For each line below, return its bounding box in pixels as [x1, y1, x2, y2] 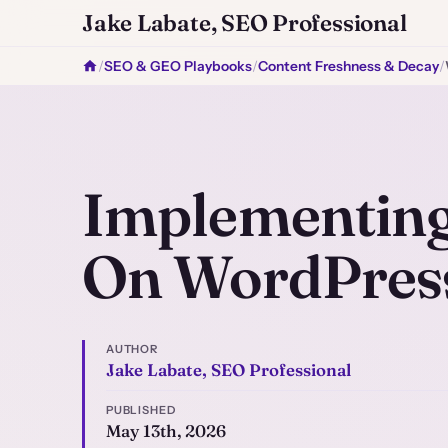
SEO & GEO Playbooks [104, 58, 252, 74]
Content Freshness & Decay [258, 58, 439, 74]
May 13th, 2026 [105, 421, 226, 442]
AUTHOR [105, 342, 159, 357]
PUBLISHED [105, 403, 176, 418]
